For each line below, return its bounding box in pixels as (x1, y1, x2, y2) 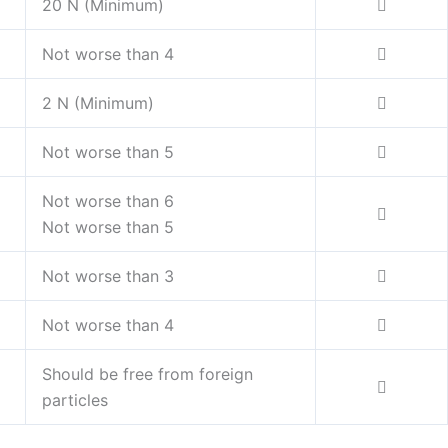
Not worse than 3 (42, 266, 174, 287)
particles (42, 390, 108, 411)
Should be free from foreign (42, 364, 253, 385)
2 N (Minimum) (42, 93, 154, 114)
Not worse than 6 (42, 191, 174, 212)
